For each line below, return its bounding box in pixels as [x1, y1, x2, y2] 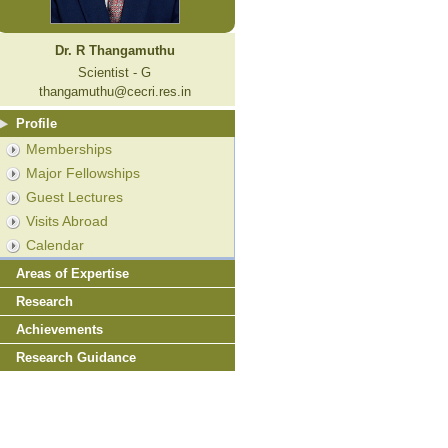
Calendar [25, 236, 84, 253]
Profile [15, 115, 57, 131]
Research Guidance [15, 349, 136, 365]
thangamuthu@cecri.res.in [38, 83, 191, 99]
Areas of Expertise [15, 265, 129, 281]
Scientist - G [78, 64, 152, 80]
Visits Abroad [25, 212, 108, 229]
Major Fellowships [25, 164, 140, 181]
